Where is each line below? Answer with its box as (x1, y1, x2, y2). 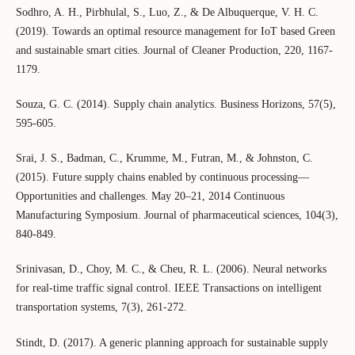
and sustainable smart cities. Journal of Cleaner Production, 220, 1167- (15, 44, 333, 57)
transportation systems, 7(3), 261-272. (15, 301, 187, 314)
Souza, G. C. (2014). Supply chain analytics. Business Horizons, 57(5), (15, 98, 336, 111)
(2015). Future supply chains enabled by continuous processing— (15, 171, 309, 184)
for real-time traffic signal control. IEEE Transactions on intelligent (15, 282, 322, 295)
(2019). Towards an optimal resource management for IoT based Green (15, 25, 335, 38)
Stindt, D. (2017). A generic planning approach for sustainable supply (15, 336, 328, 349)
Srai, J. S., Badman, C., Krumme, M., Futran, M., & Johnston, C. (15, 152, 313, 165)
